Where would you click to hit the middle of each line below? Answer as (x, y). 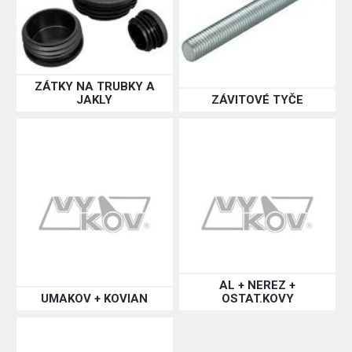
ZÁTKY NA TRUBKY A (94, 87)
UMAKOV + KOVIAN (95, 299)
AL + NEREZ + (258, 286)
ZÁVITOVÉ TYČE (258, 100)
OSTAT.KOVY (257, 299)
